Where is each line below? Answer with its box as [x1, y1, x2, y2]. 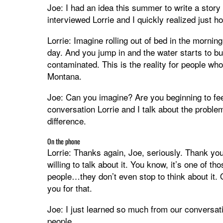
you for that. [47, 181, 92, 194]
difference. [47, 114, 86, 127]
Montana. [47, 69, 82, 82]
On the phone [47, 135, 80, 146]
